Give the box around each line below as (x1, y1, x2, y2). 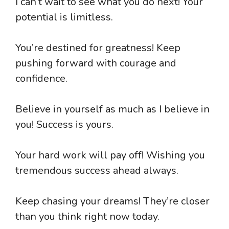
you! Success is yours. (15, 117, 113, 131)
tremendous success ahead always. (15, 163, 178, 177)
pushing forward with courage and (15, 56, 176, 70)
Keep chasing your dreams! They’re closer (15, 194, 210, 208)
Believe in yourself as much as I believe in (15, 102, 210, 116)
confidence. (15, 71, 67, 85)
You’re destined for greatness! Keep (15, 40, 180, 55)
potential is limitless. (15, 10, 113, 24)
